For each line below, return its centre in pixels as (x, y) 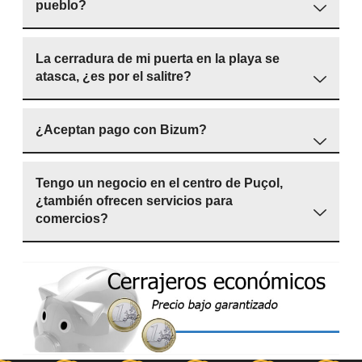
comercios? (72, 219)
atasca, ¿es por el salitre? (114, 77)
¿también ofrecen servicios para (134, 201)
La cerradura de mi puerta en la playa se (158, 59)
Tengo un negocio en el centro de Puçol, (159, 183)
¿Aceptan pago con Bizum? (121, 130)
